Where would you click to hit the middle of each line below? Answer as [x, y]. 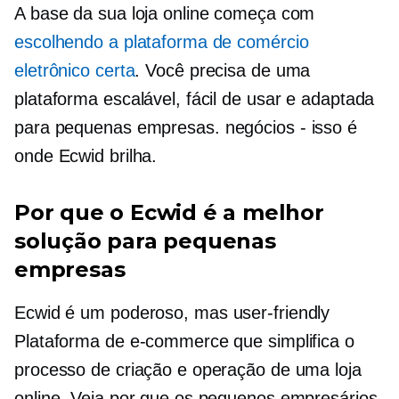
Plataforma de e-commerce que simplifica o [184, 341]
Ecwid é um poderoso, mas [124, 313]
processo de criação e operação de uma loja [188, 370]
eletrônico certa [75, 70]
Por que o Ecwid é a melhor [169, 212]
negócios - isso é [291, 127]
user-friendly [281, 313]
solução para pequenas [145, 241]
